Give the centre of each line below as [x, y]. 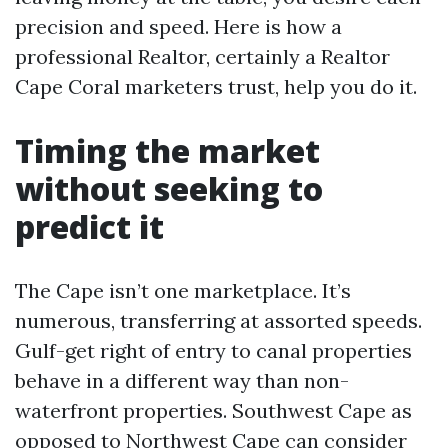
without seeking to [169, 188]
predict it [89, 226]
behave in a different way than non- [182, 380]
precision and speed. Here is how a [178, 26]
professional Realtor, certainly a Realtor [202, 56]
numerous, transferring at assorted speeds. [218, 320]
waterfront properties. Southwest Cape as [213, 410]
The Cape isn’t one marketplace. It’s [183, 290]
